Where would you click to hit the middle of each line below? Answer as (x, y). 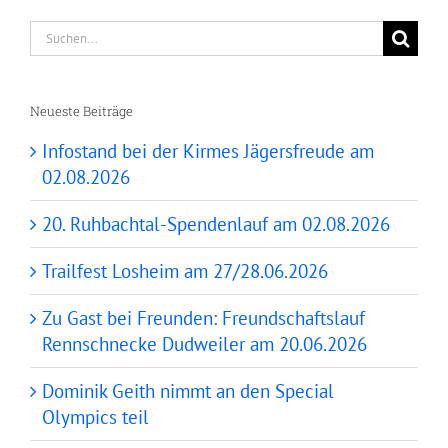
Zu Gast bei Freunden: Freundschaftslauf (203, 318)
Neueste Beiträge (81, 110)
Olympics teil (95, 417)
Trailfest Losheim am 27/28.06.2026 (185, 271)
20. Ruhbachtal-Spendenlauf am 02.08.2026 (216, 224)
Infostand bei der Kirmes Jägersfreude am (208, 151)
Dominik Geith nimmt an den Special (188, 391)
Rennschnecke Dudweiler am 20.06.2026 (204, 344)
